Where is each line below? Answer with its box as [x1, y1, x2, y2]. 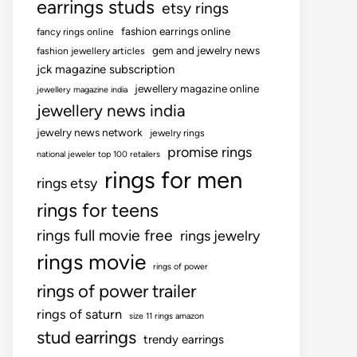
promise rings [167, 143, 252, 160]
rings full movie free [37, 226, 173, 245]
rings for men [104, 166, 242, 194]
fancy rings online [37, 26, 114, 37]
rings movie [37, 249, 146, 275]
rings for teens [37, 199, 159, 222]
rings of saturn [37, 306, 122, 322]
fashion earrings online [121, 25, 230, 37]
